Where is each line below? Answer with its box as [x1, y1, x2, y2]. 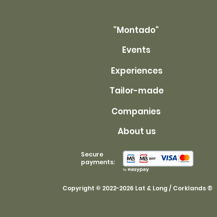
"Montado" [113, 24, 159, 36]
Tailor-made [109, 84, 164, 96]
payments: [81, 158, 115, 166]
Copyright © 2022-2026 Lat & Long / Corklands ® [62, 184, 213, 192]
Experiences [110, 64, 163, 77]
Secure [81, 150, 104, 158]
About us [117, 125, 156, 137]
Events [122, 44, 151, 56]
